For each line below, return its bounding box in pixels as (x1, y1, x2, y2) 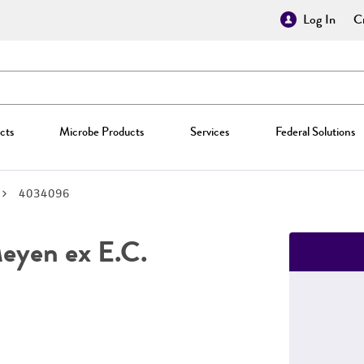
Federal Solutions (275, 123, 355, 141)
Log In (303, 10, 336, 29)
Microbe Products (59, 123, 145, 141)
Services (189, 123, 229, 141)
